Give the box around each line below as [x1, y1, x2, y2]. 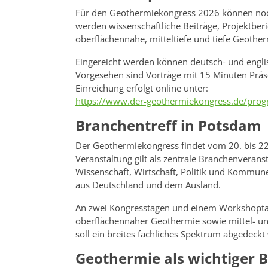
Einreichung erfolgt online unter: [75, 81, 208, 94]
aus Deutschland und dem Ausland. [75, 178, 221, 191]
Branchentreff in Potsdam [75, 115, 261, 135]
